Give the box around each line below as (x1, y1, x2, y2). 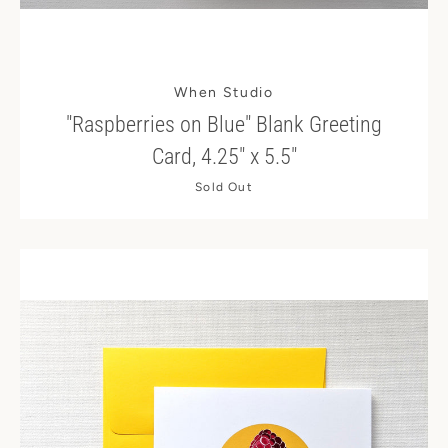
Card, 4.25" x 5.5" (151, 144, 297, 169)
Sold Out (195, 180, 253, 194)
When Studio (174, 84, 274, 101)
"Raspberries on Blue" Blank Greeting (66, 112, 382, 137)
